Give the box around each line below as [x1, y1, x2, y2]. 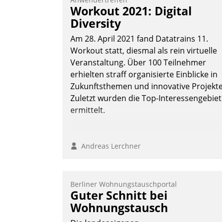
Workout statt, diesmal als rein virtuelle [70, 45, 217, 56]
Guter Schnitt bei [70, 187, 167, 204]
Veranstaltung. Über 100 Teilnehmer [70, 57, 206, 68]
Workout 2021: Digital [70, 3, 192, 19]
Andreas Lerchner [77, 141, 141, 151]
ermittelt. [70, 105, 105, 116]
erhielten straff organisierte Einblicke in [70, 69, 218, 80]
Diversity [70, 15, 121, 32]
